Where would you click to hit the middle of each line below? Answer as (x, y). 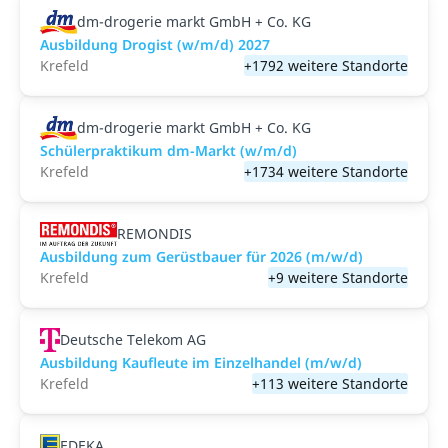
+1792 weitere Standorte (326, 65)
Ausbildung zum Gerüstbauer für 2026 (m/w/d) (201, 256)
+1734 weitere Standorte (326, 171)
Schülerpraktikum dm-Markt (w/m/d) (168, 150)
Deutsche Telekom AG (133, 339)
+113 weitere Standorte (330, 383)
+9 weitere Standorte (338, 277)
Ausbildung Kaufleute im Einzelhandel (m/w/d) (201, 362)
